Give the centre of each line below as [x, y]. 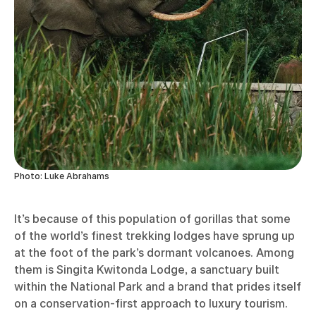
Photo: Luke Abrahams [62, 176]
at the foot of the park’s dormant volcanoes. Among [154, 253]
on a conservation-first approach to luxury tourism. [151, 304]
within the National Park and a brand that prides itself [158, 287]
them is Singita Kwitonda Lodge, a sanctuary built [147, 270]
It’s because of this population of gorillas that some [152, 219]
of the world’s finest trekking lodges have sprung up [154, 236]
